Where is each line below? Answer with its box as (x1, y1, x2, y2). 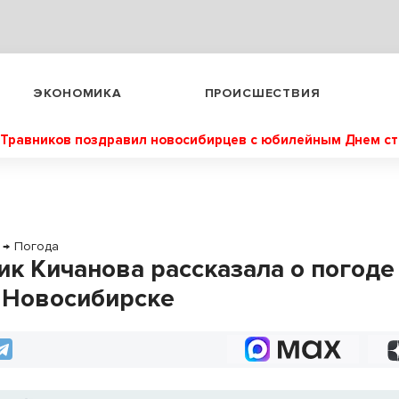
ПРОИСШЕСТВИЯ (204, 85, 321, 101)
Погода (14, 239, 60, 254)
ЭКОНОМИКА (33, 85, 122, 101)
